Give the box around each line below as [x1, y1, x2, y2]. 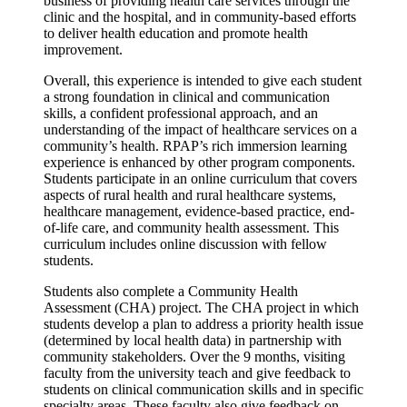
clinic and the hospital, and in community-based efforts [44, 9, 356, 25]
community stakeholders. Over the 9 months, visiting [44, 349, 345, 365]
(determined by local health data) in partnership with [44, 333, 342, 349]
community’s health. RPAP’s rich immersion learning [44, 138, 347, 154]
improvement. [44, 42, 123, 58]
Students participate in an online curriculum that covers [44, 171, 357, 187]
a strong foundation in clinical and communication [44, 89, 330, 105]
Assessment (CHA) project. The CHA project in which [44, 300, 359, 316]
